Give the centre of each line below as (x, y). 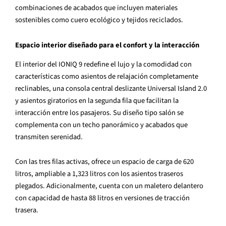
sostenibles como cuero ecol (59, 20)
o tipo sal (153, 112)
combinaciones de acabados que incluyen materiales (96, 8)
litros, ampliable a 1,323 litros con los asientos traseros (99, 174)
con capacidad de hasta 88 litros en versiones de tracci (98, 198)
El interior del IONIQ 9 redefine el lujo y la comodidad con (103, 64)
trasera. (27, 210)
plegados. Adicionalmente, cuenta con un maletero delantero (109, 186)
